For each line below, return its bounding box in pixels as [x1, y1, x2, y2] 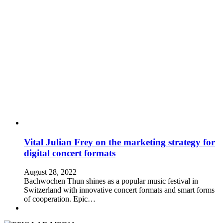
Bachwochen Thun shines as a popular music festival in [24, 177, 198, 186]
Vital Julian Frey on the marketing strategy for [24, 136, 215, 147]
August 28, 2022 [24, 168, 77, 177]
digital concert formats [24, 147, 115, 158]
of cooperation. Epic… [24, 195, 96, 204]
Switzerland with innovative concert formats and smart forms [24, 186, 215, 195]
